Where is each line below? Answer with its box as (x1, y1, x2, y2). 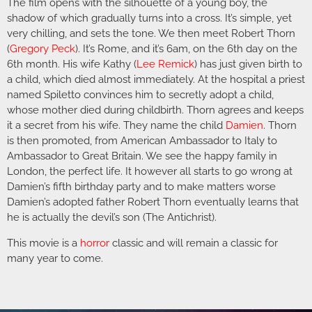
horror (80, 236, 109, 249)
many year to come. (7, 251, 103, 265)
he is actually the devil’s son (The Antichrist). (7, 211, 217, 224)
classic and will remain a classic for (112, 236, 278, 249)
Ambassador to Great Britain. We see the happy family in (7, 150, 277, 163)
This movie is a (7, 236, 80, 249)
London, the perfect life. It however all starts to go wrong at (7, 165, 292, 178)
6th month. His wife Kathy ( (7, 58, 136, 71)
